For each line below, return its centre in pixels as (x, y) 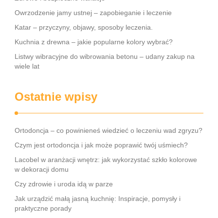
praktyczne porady (43, 208)
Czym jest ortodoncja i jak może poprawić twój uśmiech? (101, 145)
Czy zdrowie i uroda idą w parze (64, 184)
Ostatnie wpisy (56, 97)
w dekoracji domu (42, 169)
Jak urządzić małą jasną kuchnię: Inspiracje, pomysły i (98, 199)
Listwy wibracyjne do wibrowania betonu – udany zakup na (105, 56)
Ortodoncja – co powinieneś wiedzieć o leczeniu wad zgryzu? (109, 130)
